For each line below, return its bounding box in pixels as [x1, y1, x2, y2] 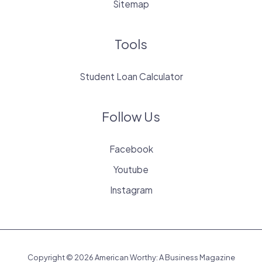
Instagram [109, 184, 153, 196]
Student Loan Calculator [79, 71, 183, 82]
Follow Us [102, 108, 160, 125]
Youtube [113, 164, 149, 175]
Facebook [109, 143, 153, 155]
